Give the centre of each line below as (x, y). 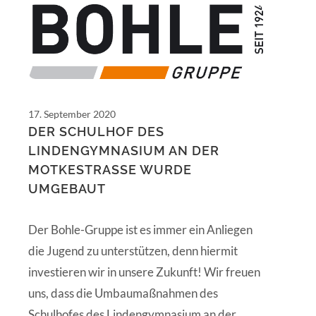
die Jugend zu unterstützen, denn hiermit (133, 251)
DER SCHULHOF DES (96, 132)
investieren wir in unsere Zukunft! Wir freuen (144, 272)
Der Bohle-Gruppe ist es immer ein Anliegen (140, 230)
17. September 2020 (72, 114)
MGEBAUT (63, 189)
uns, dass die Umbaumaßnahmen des (123, 293)
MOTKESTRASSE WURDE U (110, 170)
